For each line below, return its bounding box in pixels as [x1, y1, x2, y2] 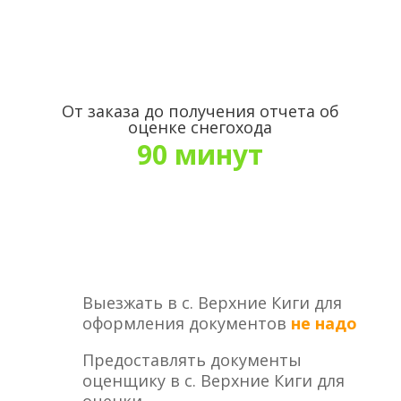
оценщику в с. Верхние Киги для [81, 370, 345, 391]
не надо [290, 312, 357, 334]
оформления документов [81, 312, 291, 334]
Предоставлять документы [81, 349, 302, 371]
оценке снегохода [128, 116, 273, 138]
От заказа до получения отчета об [61, 100, 339, 122]
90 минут [137, 136, 264, 173]
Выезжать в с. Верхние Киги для [81, 292, 342, 313]
